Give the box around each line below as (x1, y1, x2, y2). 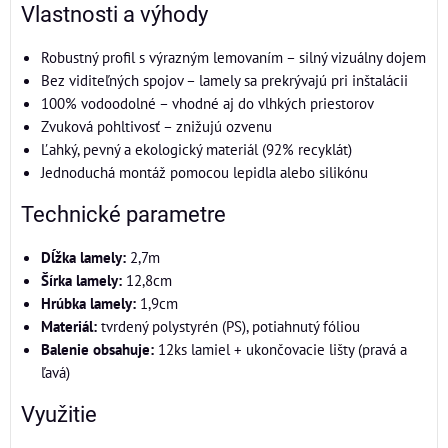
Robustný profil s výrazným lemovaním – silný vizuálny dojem (41, 46, 426, 67)
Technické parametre (21, 201, 226, 227)
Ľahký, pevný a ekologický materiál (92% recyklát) (41, 138, 352, 159)
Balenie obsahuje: (41, 338, 154, 359)
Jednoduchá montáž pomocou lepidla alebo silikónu (41, 161, 368, 182)
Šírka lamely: (41, 269, 122, 290)
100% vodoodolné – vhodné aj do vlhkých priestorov (41, 92, 374, 113)
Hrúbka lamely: (41, 292, 136, 313)
